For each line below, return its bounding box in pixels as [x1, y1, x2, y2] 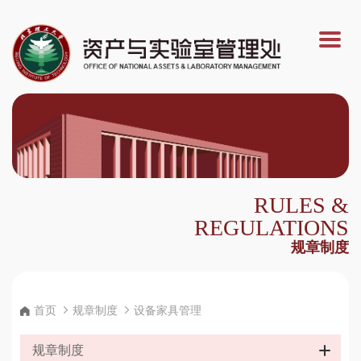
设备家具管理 [134, 304, 201, 317]
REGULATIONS [194, 215, 349, 241]
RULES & [254, 193, 349, 218]
